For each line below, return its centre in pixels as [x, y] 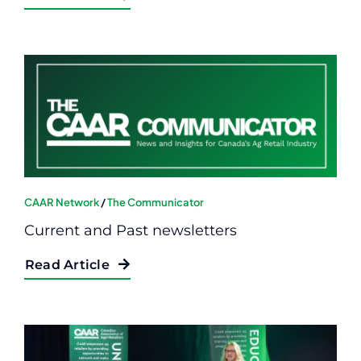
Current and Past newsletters [131, 230]
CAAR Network [62, 202]
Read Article [67, 264]
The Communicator [156, 202]
